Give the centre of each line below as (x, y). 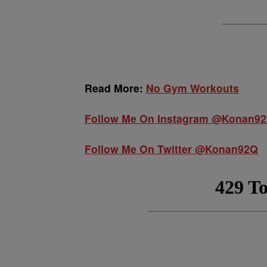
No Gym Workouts (193, 88)
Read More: (114, 88)
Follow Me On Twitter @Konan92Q (171, 149)
